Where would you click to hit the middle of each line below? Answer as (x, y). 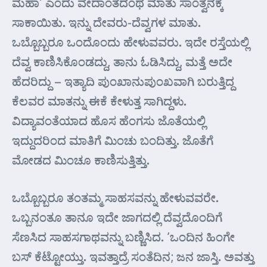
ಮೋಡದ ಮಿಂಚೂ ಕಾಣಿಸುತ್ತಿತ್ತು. (81, 160)
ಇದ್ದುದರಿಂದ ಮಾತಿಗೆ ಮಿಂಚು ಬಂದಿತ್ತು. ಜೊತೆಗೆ (113, 140)
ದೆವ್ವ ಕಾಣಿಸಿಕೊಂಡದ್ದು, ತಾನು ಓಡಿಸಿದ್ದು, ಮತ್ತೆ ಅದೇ (122, 61)
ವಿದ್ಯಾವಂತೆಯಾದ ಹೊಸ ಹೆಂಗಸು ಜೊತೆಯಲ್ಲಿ (109, 120)
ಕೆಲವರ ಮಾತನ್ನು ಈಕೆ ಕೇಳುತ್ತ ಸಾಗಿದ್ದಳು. (99, 101)
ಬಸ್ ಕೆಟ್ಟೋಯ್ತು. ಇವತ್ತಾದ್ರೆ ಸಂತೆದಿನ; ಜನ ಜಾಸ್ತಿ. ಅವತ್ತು (133, 256)
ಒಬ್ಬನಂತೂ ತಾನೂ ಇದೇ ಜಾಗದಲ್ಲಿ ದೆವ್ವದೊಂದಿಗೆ (117, 217)
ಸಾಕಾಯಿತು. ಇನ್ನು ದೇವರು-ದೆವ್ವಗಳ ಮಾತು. (106, 22)
